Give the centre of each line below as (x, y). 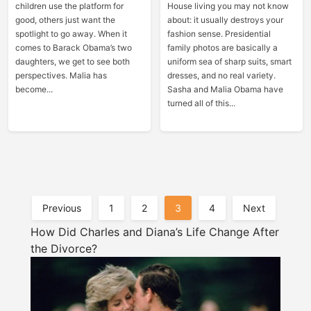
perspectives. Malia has (61, 75)
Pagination (58, 235)
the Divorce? (64, 249)
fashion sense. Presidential (219, 34)
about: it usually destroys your (225, 20)
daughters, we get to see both (72, 61)
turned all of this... (201, 103)
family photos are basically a (222, 48)
